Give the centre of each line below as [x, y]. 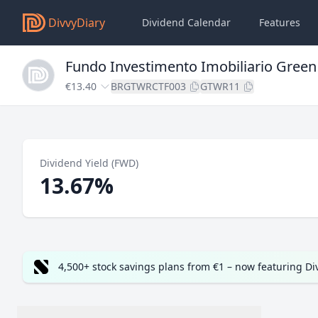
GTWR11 [220, 86]
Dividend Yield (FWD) [89, 163]
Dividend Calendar [186, 22]
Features [280, 22]
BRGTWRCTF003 [148, 86]
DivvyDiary [77, 23]
